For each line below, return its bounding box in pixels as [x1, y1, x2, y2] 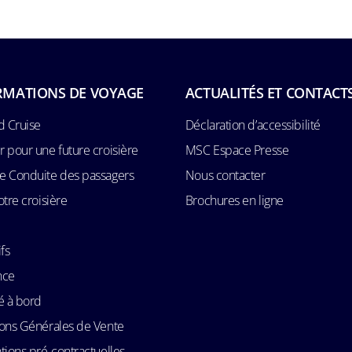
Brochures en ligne [185, 191, 284, 209]
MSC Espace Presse [185, 141, 289, 159]
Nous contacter [185, 166, 266, 184]
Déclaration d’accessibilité [185, 115, 321, 134]
